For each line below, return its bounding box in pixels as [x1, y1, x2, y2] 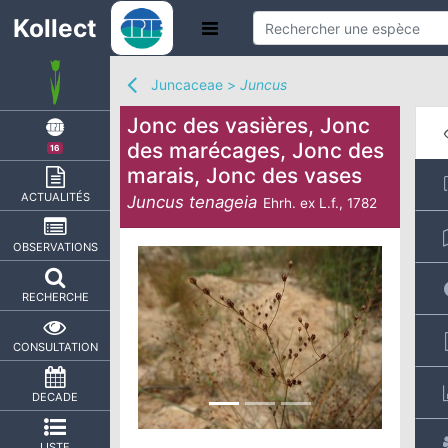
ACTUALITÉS [20, 190, 90, 204]
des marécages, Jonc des [127, 138, 384, 163]
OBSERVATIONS [12, 240, 98, 254]
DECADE [32, 390, 78, 404]
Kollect [13, 13, 97, 43]
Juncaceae [151, 76, 223, 93]
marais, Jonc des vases [127, 163, 362, 188]
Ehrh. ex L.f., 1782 [263, 195, 377, 211]
